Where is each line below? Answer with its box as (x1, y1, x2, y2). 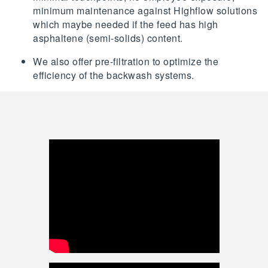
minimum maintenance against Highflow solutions (33, 4, 257, 18)
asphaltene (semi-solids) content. (33, 31, 183, 45)
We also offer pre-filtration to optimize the (33, 54, 218, 69)
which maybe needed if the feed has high (33, 17, 218, 32)
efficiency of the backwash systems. (33, 68, 194, 83)
